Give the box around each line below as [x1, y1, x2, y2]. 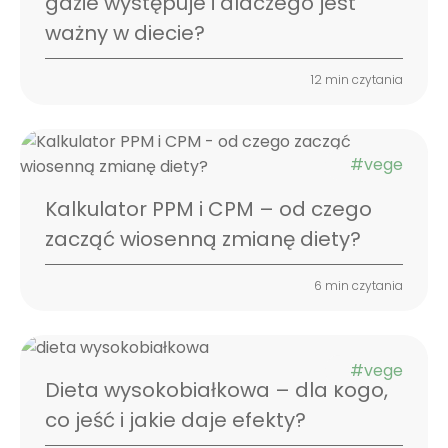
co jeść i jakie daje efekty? [45, 406, 306, 435]
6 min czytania [314, 277, 403, 295]
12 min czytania [311, 71, 403, 89]
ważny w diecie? [45, 19, 205, 48]
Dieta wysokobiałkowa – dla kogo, [45, 376, 388, 405]
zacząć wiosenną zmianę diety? [45, 225, 361, 254]
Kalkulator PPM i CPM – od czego [45, 195, 372, 224]
